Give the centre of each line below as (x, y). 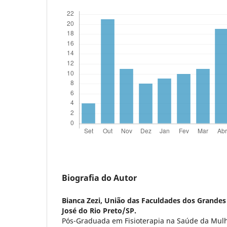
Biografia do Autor (99, 178)
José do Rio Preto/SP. (99, 210)
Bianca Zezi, (83, 200)
